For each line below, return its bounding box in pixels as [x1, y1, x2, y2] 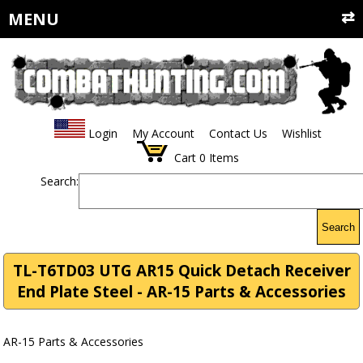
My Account [131, 126, 194, 142]
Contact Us [208, 126, 267, 142]
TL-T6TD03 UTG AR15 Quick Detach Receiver [12, 260, 351, 282]
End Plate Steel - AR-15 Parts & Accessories [17, 281, 346, 303]
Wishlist [281, 126, 322, 142]
